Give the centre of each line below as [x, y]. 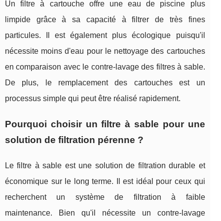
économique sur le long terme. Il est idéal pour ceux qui [105, 181]
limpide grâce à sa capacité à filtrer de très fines [105, 19]
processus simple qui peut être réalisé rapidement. [93, 98]
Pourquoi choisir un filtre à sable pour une [105, 124]
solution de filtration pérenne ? [74, 140]
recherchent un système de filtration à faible [105, 197]
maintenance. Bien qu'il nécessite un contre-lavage [105, 213]
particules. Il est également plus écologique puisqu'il [105, 35]
